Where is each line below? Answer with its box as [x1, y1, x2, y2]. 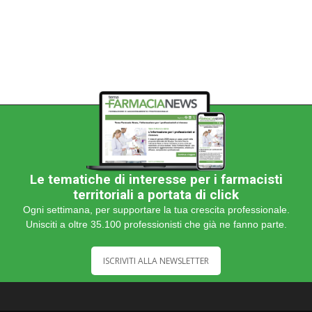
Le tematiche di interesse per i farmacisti [29, 171, 283, 187]
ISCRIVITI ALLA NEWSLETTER [103, 254, 209, 267]
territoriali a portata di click [73, 186, 239, 203]
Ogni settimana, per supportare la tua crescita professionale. [22, 203, 290, 215]
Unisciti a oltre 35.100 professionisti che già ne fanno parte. [25, 218, 287, 230]
